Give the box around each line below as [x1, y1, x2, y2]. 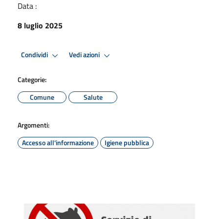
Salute [83, 91, 103, 102]
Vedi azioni [69, 49, 101, 61]
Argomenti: [18, 119, 49, 130]
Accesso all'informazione [22, 137, 94, 148]
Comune [30, 91, 54, 102]
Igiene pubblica [105, 137, 149, 148]
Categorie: [18, 74, 46, 85]
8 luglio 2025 [18, 19, 63, 31]
